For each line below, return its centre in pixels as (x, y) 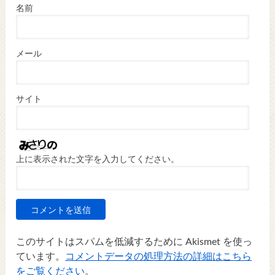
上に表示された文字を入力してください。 (98, 160)
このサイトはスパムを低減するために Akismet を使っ (134, 242)
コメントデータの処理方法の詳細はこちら (159, 257)
